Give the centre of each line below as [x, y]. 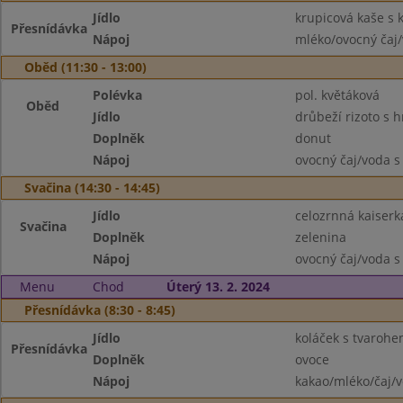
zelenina [320, 237]
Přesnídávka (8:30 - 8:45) [100, 310]
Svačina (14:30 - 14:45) [92, 188]
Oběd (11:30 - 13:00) [85, 67]
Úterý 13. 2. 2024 [218, 287]
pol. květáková [337, 95]
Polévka [118, 95]
